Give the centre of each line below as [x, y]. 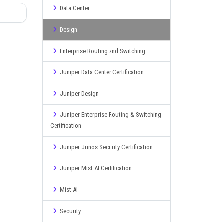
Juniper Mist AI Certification [96, 168]
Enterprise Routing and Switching [102, 51]
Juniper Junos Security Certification [106, 147]
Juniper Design [79, 93]
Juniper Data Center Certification [102, 72]
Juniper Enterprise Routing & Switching [110, 115]
